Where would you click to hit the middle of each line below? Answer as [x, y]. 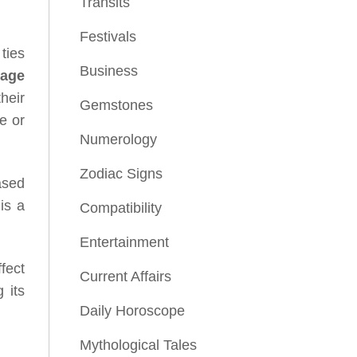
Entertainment [124, 242]
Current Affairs [126, 277]
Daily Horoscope [132, 311]
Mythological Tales [138, 345]
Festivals [108, 37]
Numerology [118, 139]
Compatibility [121, 208]
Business [109, 71]
